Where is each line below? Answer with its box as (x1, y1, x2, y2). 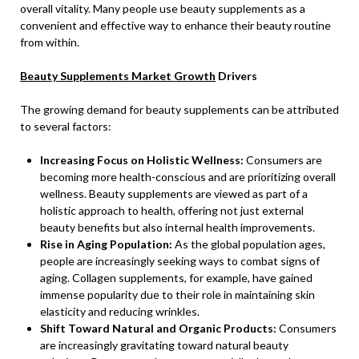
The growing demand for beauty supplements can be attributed (20, 103, 339, 116)
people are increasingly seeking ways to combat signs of (40, 254, 320, 268)
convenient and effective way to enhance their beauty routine (20, 18, 331, 32)
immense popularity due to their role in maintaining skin (40, 288, 315, 301)
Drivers (216, 69, 257, 83)
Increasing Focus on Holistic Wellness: (40, 153, 244, 167)
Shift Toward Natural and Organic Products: (40, 321, 276, 335)
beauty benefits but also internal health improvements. (40, 220, 315, 234)
